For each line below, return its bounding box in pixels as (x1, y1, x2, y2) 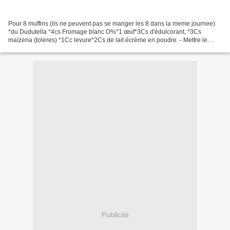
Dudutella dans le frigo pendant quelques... (8, 45, 128, 52)
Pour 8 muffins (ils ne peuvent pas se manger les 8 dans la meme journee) (8, 20, 215, 28)
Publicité (101, 210, 129, 219)
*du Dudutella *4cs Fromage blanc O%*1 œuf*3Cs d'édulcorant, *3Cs (8, 28, 201, 36)
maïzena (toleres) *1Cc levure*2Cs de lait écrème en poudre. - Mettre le (8, 36, 207, 44)
